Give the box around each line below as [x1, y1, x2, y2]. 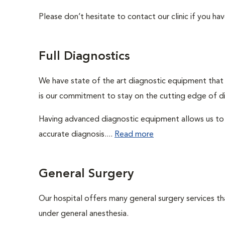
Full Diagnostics [39, 51, 130, 63]
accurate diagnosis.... [39, 131, 115, 139]
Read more [115, 131, 154, 139]
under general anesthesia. [39, 210, 129, 218]
